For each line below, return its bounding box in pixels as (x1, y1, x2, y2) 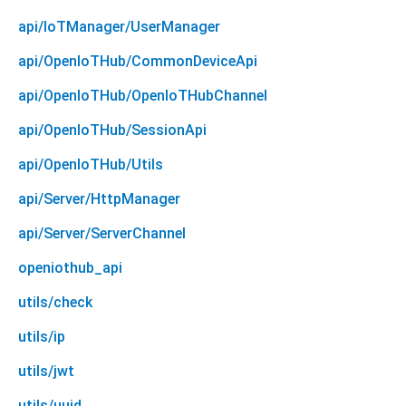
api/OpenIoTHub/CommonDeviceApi (18, 53, 257, 71)
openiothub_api (18, 259, 122, 277)
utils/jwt (18, 362, 74, 381)
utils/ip (18, 328, 65, 346)
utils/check (18, 294, 92, 312)
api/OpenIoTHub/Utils (18, 156, 163, 174)
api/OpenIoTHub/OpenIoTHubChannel (18, 87, 267, 105)
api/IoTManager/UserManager (18, 18, 220, 36)
